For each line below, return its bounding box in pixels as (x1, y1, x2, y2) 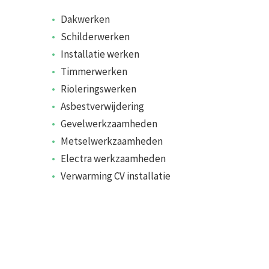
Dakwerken (60, 13, 110, 26)
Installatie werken (60, 47, 139, 61)
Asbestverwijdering (60, 100, 144, 113)
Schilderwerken (60, 30, 130, 44)
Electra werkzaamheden (60, 152, 166, 166)
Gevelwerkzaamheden (60, 117, 157, 131)
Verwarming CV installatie (60, 169, 171, 183)
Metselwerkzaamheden (60, 134, 163, 148)
